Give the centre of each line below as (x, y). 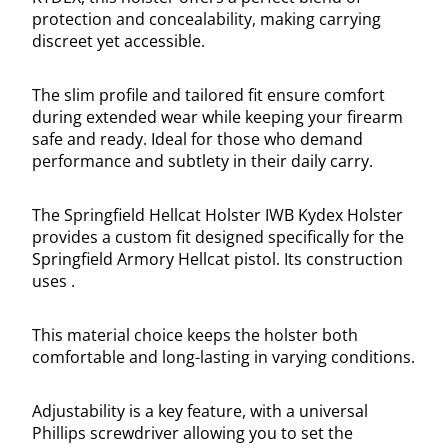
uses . (53, 280)
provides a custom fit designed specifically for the (218, 236)
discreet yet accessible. (118, 40)
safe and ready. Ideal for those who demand (197, 138)
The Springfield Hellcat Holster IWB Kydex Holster (217, 214)
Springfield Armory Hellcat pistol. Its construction (217, 258)
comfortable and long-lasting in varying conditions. (223, 356)
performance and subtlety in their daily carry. (202, 160)
